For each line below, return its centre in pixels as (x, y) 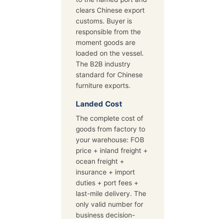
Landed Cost (99, 104)
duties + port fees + (107, 183)
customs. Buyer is (104, 21)
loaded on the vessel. (110, 54)
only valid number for (109, 205)
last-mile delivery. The (111, 194)
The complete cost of (109, 119)
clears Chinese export (110, 11)
